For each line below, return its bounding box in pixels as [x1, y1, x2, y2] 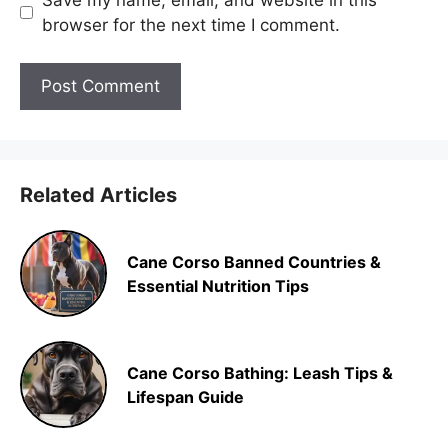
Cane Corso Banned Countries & [127, 251, 381, 272]
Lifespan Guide [127, 386, 244, 407]
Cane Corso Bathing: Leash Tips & [127, 362, 393, 383]
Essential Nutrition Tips [127, 275, 309, 296]
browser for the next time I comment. [41, 14, 340, 35]
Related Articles [20, 183, 177, 208]
